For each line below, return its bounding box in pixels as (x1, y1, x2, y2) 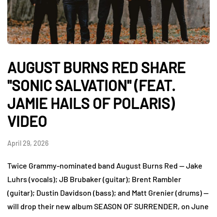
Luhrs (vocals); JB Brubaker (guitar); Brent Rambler (7, 174, 181, 184)
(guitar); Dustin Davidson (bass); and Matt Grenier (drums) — (7, 187, 209, 197)
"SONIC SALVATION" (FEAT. (7, 76, 175, 94)
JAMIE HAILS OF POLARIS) (7, 94, 174, 112)
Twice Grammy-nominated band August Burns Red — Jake (7, 160, 202, 170)
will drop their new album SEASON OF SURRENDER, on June (7, 201, 209, 211)
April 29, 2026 (7, 139, 48, 147)
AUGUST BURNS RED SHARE (7, 58, 186, 76)
